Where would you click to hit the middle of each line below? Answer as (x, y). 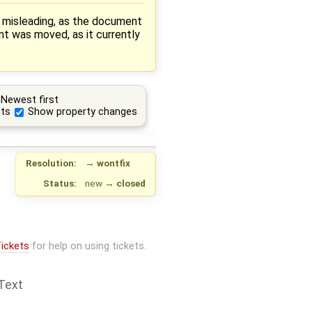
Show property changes (83, 112)
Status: (60, 184)
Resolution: (52, 163)
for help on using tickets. (87, 246)
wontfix (114, 163)
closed (131, 184)
